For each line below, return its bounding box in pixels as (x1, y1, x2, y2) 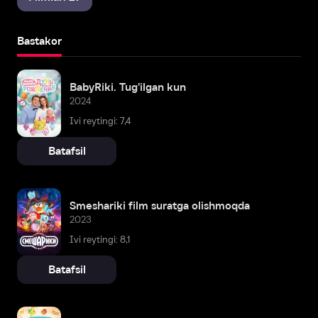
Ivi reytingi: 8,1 (70, 234, 130, 245)
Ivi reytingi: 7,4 (70, 115, 131, 126)
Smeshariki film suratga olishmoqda (70, 199, 250, 212)
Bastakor (17, 35, 62, 47)
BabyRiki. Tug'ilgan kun (70, 80, 186, 93)
